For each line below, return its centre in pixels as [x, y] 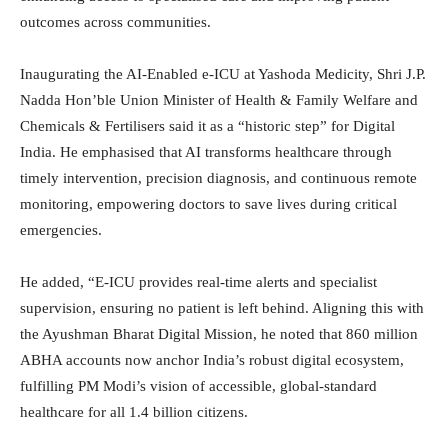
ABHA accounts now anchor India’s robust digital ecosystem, [212, 360]
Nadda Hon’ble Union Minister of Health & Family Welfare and [219, 100]
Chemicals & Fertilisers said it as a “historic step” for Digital [207, 126]
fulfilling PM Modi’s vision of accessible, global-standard [198, 386]
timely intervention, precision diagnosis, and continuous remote [218, 178]
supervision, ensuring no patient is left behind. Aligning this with [222, 308]
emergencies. [61, 230]
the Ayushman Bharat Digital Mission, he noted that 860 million [219, 334]
